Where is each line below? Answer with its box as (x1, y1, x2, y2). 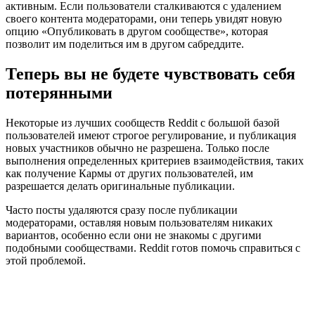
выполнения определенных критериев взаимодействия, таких (6, 154, 304, 167)
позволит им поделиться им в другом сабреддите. (6, 37, 244, 50)
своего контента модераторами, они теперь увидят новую (6, 12, 282, 25)
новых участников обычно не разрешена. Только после (6, 141, 269, 154)
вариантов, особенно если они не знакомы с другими (6, 229, 262, 241)
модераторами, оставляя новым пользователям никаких (6, 216, 273, 229)
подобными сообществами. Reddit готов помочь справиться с (6, 241, 300, 254)
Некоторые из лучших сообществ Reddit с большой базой (6, 116, 280, 129)
